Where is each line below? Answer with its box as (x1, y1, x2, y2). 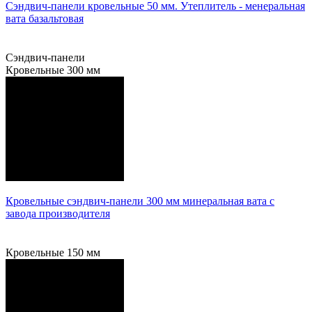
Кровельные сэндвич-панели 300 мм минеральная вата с (6, 194, 274, 207)
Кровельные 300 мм (6, 63, 100, 76)
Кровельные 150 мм (6, 246, 100, 258)
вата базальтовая (6, 12, 84, 24)
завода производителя (6, 207, 110, 219)
